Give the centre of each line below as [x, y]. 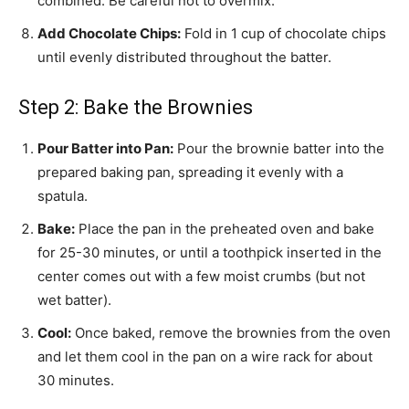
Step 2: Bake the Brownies [136, 108]
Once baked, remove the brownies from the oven [231, 333]
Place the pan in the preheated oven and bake [225, 229]
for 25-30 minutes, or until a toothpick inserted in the [210, 253]
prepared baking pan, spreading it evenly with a [190, 173]
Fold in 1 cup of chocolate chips [283, 34]
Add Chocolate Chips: [109, 34]
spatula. [63, 196]
